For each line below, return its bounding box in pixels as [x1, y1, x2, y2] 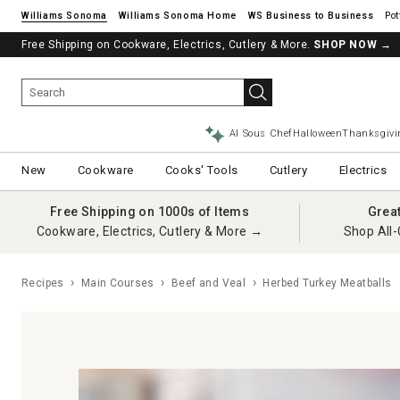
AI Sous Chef [229, 128, 294, 139]
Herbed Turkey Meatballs [260, 277, 392, 289]
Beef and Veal [171, 277, 246, 289]
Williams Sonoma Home [118, 10, 237, 21]
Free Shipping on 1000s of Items [49, 204, 250, 219]
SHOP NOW [313, 38, 378, 51]
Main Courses [81, 277, 154, 289]
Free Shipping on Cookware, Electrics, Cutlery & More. [21, 38, 314, 51]
